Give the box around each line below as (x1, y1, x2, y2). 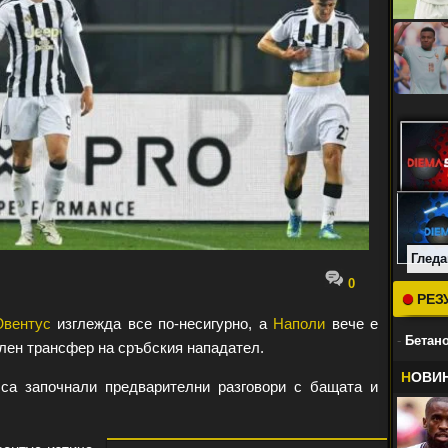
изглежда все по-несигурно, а (50, 315, 273, 332)
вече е (325, 315, 378, 332)
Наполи (273, 315, 325, 332)
